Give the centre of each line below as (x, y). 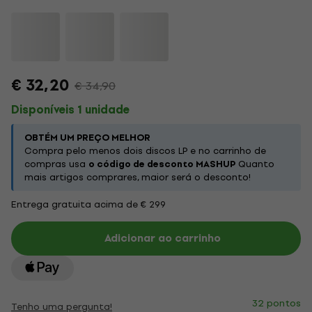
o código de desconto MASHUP (162, 164)
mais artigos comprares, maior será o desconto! (138, 177)
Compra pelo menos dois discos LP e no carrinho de (145, 151)
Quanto (255, 164)
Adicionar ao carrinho (162, 238)
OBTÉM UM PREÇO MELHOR (87, 138)
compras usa (56, 164)
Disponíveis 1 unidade (70, 110)
